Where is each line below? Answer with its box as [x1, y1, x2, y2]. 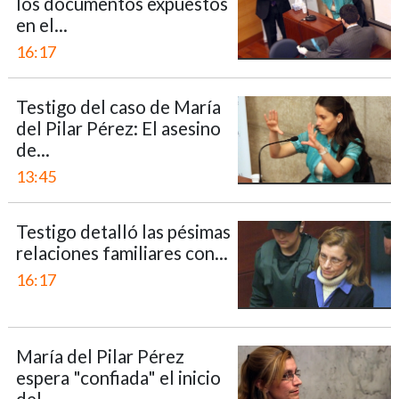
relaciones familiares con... [15, 242, 228, 264]
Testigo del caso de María [15, 96, 221, 118]
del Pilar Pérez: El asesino [15, 118, 221, 139]
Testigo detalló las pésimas [15, 221, 231, 242]
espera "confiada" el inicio [15, 367, 221, 388]
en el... [15, 14, 68, 36]
